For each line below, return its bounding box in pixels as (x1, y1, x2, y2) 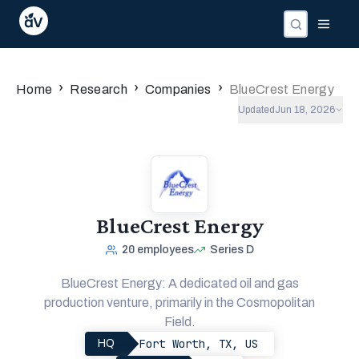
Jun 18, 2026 (275, 104, 335, 115)
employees (136, 244, 194, 256)
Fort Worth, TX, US (139, 337, 259, 351)
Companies (144, 83, 212, 96)
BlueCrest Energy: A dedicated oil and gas (60, 276, 299, 290)
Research (70, 83, 127, 96)
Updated (238, 104, 275, 115)
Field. (163, 315, 196, 329)
